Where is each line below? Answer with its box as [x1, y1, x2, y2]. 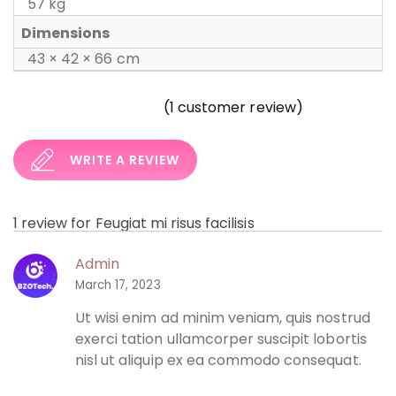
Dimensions [21, 23, 110, 43]
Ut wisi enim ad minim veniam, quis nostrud [75, 308, 370, 329]
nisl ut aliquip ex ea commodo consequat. [75, 350, 362, 371]
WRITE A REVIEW [70, 150, 179, 169]
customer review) [174, 97, 303, 118]
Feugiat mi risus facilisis [95, 212, 255, 233]
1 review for [13, 212, 95, 233]
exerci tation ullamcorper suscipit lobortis [75, 329, 367, 350]
